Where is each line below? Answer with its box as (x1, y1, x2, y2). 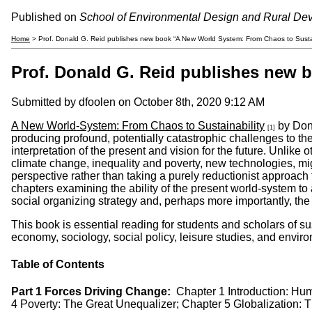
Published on (11, 11, 79, 23)
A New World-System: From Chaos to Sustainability (11, 119, 265, 132)
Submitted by (11, 95, 79, 108)
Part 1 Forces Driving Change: (11, 286, 173, 298)
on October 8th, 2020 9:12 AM (116, 95, 265, 108)
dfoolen (79, 95, 116, 108)
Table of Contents (11, 258, 104, 271)
